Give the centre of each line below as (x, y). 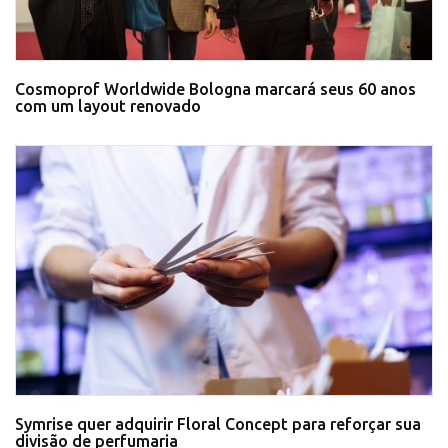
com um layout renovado (108, 105)
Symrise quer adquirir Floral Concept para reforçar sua (218, 424)
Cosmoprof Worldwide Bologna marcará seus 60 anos (215, 88)
